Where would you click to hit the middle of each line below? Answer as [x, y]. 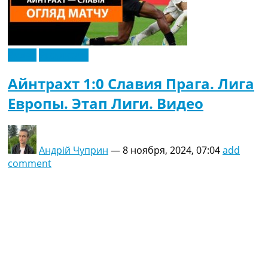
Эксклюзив [64, 55]
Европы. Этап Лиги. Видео [106, 103]
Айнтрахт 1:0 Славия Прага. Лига [131, 83]
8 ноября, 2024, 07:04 [171, 150]
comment [30, 163]
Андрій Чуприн [74, 150]
